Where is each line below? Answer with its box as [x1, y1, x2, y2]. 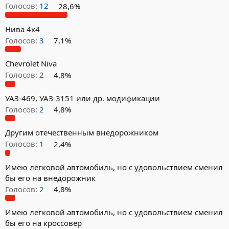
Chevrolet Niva [5, 58, 57, 69]
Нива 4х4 [5, 24, 40, 34]
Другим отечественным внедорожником [5, 127, 158, 138]
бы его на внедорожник [5, 172, 96, 183]
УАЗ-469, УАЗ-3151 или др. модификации [5, 93, 160, 103]
